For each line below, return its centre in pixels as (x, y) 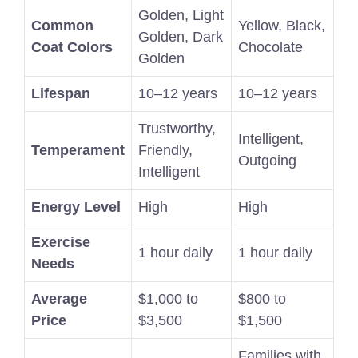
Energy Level (76, 207)
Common (62, 26)
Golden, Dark (181, 37)
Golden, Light (181, 16)
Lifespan (61, 94)
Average (59, 299)
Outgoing (267, 161)
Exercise (61, 243)
